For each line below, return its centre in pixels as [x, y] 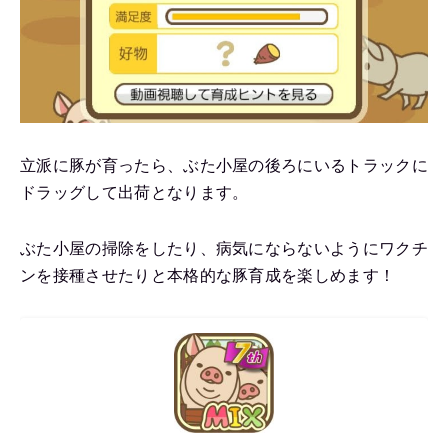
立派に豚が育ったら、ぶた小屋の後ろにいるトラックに [224, 165]
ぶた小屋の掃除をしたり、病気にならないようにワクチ [224, 248]
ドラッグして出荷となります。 [134, 192]
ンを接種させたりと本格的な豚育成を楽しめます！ [208, 275]
